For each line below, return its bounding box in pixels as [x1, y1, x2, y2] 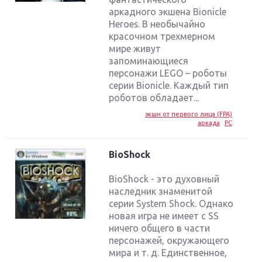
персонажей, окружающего [109, 235, 230, 246]
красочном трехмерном [109, 30, 216, 42]
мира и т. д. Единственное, [109, 247, 227, 258]
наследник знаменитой [109, 185, 213, 196]
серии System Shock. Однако [109, 198, 234, 209]
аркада [197, 119, 220, 126]
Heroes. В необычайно [109, 18, 206, 29]
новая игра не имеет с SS [109, 210, 219, 221]
